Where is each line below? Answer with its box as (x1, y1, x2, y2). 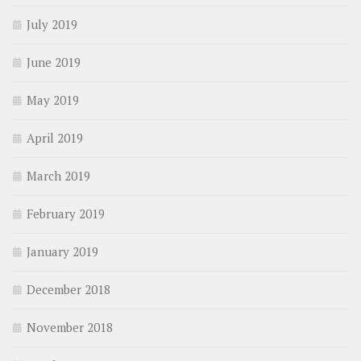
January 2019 (27, 243, 98, 260)
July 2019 (27, 16, 77, 33)
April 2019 (27, 130, 83, 147)
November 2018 (27, 319, 113, 336)
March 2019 (27, 168, 90, 185)
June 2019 (27, 54, 81, 71)
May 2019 (27, 92, 79, 109)
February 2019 (27, 205, 105, 222)
